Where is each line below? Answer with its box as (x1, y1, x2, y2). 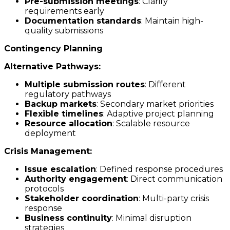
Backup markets (25, 99, 97, 109)
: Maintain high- (141, 16, 203, 26)
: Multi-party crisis (139, 194, 209, 204)
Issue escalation (25, 164, 96, 175)
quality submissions (25, 26, 103, 36)
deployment (25, 128, 76, 139)
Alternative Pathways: (4, 62, 101, 72)
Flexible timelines (25, 109, 103, 119)
